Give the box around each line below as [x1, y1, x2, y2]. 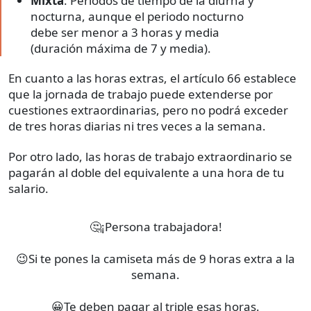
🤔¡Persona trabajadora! [89, 219, 222, 235]
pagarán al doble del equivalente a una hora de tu [8, 165, 285, 181]
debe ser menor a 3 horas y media [31, 24, 219, 41]
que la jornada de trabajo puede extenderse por [8, 86, 273, 103]
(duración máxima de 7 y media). [31, 40, 211, 57]
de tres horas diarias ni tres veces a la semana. [8, 118, 266, 135]
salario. [8, 180, 49, 197]
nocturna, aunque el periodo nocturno [31, 8, 244, 25]
